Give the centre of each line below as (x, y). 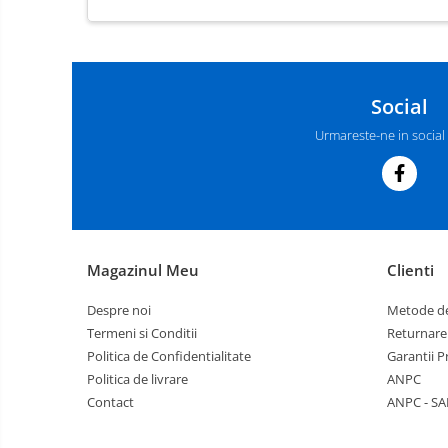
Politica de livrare (137, 379)
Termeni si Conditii (142, 333)
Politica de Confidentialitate (169, 356)
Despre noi (119, 310)
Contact (110, 402)
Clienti (410, 270)
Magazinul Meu (143, 270)
